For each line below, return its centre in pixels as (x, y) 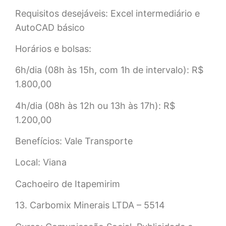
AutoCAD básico (50, 27)
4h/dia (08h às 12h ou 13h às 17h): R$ (95, 105)
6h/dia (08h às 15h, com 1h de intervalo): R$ (109, 70)
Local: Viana (41, 162)
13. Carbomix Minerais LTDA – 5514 (90, 205)
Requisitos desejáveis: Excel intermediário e (107, 13)
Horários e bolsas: (53, 48)
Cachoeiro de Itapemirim (68, 184)
